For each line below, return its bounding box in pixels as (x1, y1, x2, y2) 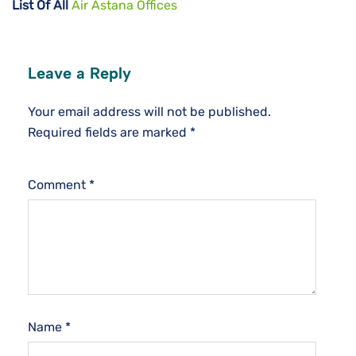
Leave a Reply (28, 64, 131, 83)
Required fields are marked (28, 125, 190, 141)
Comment (28, 177, 89, 193)
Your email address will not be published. (28, 104, 271, 120)
